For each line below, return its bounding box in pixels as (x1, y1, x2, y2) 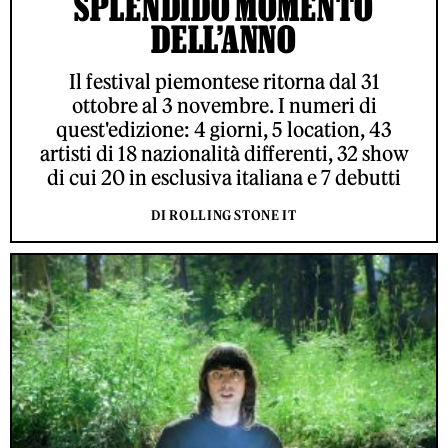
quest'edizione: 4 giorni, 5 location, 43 (56, 117, 392, 142)
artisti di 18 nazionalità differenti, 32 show (39, 141, 409, 166)
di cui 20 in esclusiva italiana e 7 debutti (47, 165, 401, 190)
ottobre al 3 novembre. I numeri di (71, 93, 377, 118)
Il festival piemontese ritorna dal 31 (68, 69, 380, 94)
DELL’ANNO (151, 18, 297, 60)
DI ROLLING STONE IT (151, 207, 297, 224)
